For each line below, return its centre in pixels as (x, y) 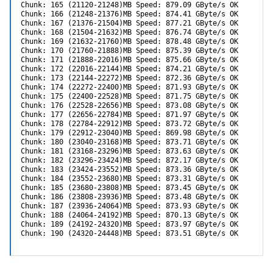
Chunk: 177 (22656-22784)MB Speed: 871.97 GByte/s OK (129, 115)
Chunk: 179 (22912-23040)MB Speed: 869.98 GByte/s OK (129, 133)
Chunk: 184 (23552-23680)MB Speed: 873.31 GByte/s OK (129, 179)
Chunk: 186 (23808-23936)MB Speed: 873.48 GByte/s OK (129, 197)
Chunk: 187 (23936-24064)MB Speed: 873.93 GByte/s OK (129, 206)
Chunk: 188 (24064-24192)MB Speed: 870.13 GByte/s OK (129, 215)
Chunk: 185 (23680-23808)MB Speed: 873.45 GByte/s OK (129, 188)
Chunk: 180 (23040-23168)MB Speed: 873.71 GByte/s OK (129, 142)
